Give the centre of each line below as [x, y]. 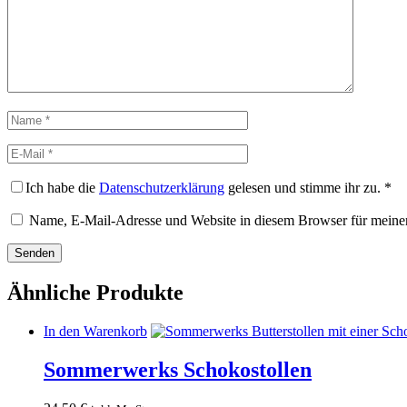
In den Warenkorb [95, 332]
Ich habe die [62, 188]
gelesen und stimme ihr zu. [303, 188]
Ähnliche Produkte [95, 293]
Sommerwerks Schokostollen [178, 370]
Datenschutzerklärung [162, 188]
